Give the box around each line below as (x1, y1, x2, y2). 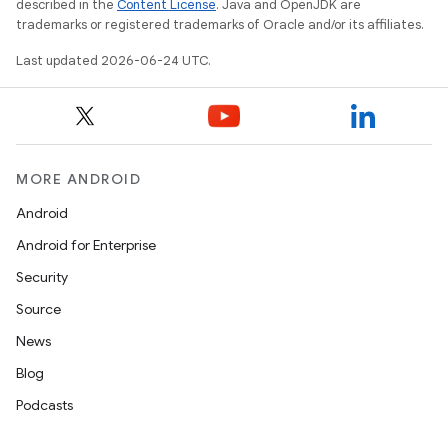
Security (16, 268, 68, 286)
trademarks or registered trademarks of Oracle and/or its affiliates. (16, 16, 424, 33)
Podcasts (16, 396, 73, 414)
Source (16, 300, 61, 318)
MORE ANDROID (16, 170, 141, 188)
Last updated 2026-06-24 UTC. (16, 52, 211, 69)
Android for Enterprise (16, 236, 156, 254)
